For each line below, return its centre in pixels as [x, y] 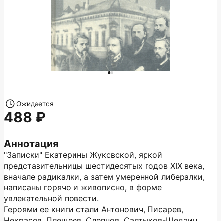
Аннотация [31, 144]
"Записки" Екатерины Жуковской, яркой [83, 155]
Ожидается [35, 104]
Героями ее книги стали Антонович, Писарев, [93, 209]
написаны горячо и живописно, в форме [83, 187]
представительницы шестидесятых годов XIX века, [104, 166]
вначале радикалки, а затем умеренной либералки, [104, 177]
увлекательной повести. [51, 198]
